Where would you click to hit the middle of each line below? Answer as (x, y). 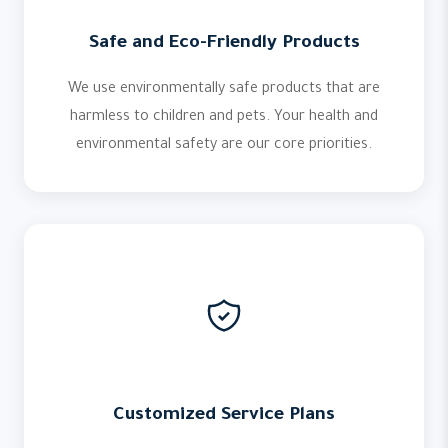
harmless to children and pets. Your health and (224, 118)
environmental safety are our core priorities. (224, 146)
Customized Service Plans (224, 416)
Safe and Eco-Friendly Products (224, 44)
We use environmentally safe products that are (224, 90)
